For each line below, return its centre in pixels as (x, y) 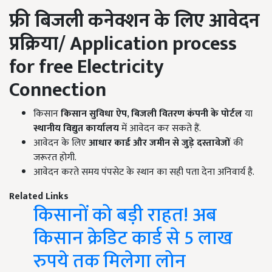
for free (43, 67)
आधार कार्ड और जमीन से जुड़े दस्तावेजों (160, 143)
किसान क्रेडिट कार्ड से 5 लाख (133, 238)
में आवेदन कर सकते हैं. (160, 128)
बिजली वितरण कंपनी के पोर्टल (187, 114)
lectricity (125, 67)
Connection (58, 90)
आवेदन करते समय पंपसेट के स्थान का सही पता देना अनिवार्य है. (144, 172)
